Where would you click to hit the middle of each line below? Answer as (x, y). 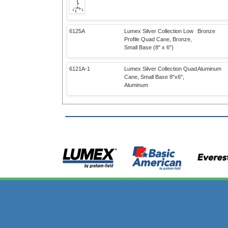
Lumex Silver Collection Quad (161, 69)
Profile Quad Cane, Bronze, (158, 39)
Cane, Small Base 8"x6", (154, 77)
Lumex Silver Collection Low (159, 31)
